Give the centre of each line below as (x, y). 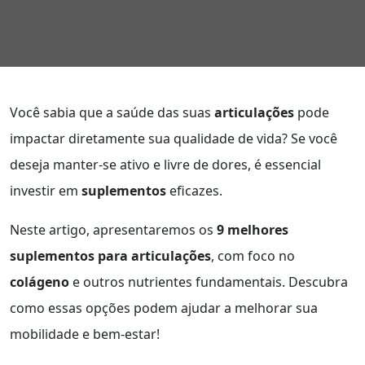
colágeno (40, 282)
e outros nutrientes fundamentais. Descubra (209, 282)
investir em (46, 191)
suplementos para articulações (110, 256)
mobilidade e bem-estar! (85, 334)
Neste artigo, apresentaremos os (113, 230)
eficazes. (194, 191)
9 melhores (253, 230)
